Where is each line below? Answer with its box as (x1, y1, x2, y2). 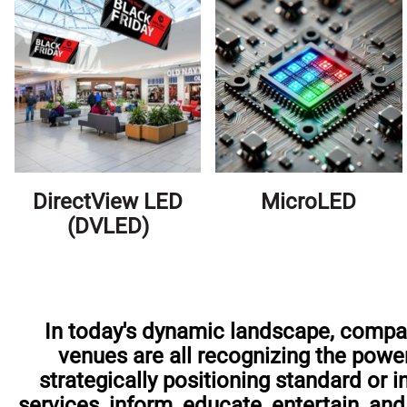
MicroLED (261, 189, 357, 215)
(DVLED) (66, 213, 149, 240)
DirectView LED (33, 189, 184, 215)
